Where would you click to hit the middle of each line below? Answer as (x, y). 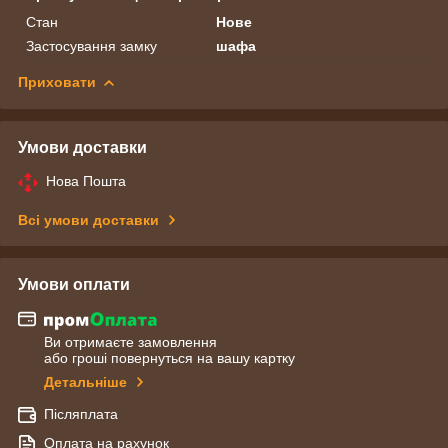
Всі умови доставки (88, 219)
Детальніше (85, 382)
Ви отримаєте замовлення (130, 342)
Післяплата (81, 414)
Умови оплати (74, 284)
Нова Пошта (86, 180)
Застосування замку (91, 45)
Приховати (57, 81)
